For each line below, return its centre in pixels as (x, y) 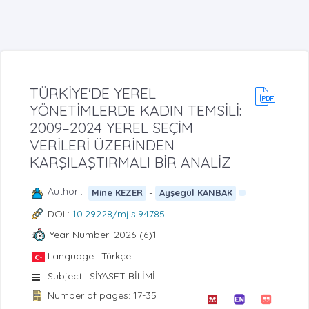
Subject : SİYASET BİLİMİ (101, 276)
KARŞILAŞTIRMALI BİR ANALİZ (130, 162)
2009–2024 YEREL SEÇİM (111, 127)
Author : (68, 191)
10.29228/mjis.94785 (119, 213)
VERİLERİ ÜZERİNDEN (102, 144)
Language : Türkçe (89, 256)
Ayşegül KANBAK (196, 193)
